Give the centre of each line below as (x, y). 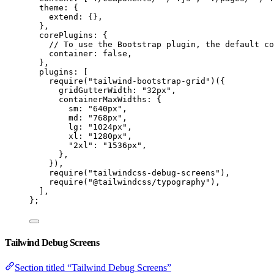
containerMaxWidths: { (110, 99)
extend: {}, (76, 17)
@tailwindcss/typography (149, 182)
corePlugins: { (73, 35)
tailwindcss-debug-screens (154, 172)
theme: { (59, 7)
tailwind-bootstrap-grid (149, 81)
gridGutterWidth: (100, 90)
